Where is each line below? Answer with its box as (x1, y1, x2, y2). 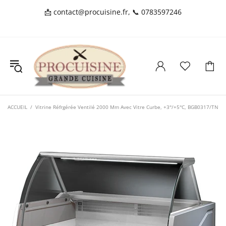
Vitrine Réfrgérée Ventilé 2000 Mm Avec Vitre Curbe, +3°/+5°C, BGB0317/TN (35, 103, 218, 110)
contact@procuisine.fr (53, 7, 128, 17)
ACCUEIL (8, 103, 27, 110)
